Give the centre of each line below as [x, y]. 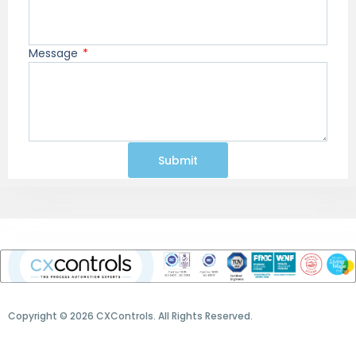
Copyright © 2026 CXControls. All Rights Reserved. [130, 316]
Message [54, 54]
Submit [178, 160]
